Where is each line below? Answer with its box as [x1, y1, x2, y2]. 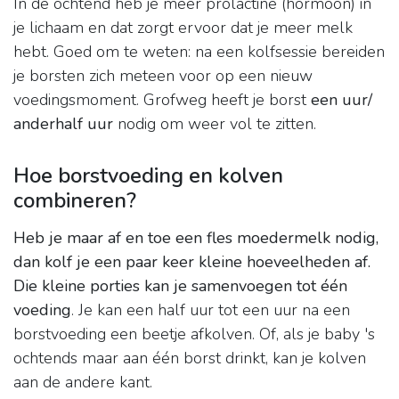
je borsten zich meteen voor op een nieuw [13, 65, 313, 87]
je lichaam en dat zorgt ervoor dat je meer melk [13, 17, 353, 39]
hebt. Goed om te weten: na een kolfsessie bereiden [13, 41, 385, 63]
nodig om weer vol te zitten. [113, 113, 316, 135]
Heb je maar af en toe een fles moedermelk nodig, [13, 227, 379, 249]
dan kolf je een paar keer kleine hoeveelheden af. [13, 251, 370, 273]
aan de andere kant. [13, 371, 152, 394]
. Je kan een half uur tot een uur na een [71, 299, 350, 322]
